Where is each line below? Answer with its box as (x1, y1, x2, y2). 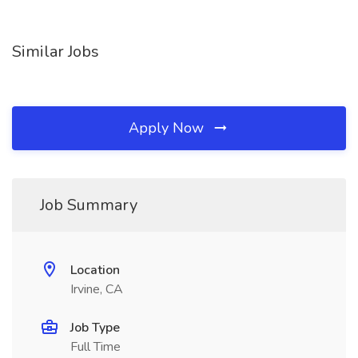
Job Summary (40, 194, 137, 216)
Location (70, 261, 120, 279)
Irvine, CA (70, 280, 123, 298)
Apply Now (129, 118, 208, 137)
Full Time (70, 338, 121, 356)
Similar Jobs (12, 41, 99, 62)
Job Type (70, 319, 120, 336)
